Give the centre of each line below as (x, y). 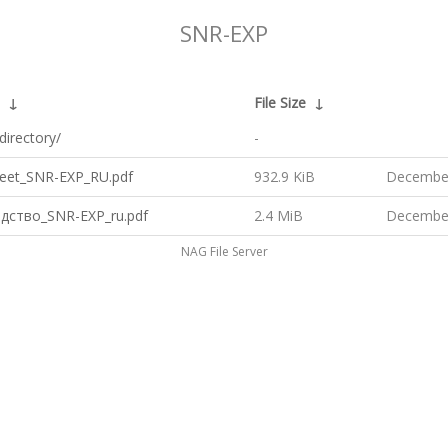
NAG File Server (224, 251)
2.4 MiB (278, 215)
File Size (280, 102)
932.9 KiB (284, 176)
